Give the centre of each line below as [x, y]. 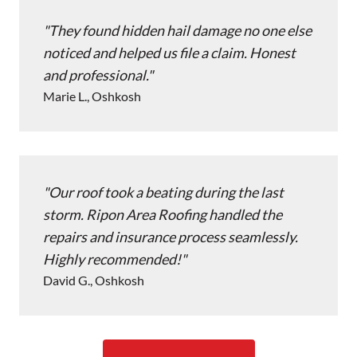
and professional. [95, 75]
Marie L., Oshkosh [92, 96]
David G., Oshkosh [94, 280]
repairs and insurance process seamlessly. [171, 237]
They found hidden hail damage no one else [180, 31]
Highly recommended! [112, 259]
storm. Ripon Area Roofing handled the [163, 215]
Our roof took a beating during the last [166, 192]
